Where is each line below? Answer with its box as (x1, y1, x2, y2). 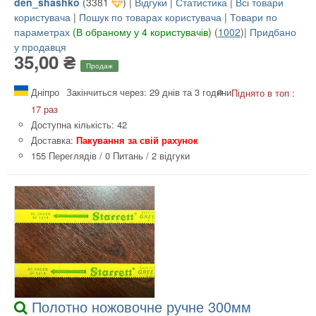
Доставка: (31, 133, 76, 147)
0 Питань (105, 149, 143, 163)
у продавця (14, 39, 66, 54)
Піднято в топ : (231, 86, 295, 100)
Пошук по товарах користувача (79, 10, 221, 25)
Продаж (86, 61, 113, 71)
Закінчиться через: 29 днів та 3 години (66, 85, 231, 99)
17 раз (31, 102, 58, 116)
